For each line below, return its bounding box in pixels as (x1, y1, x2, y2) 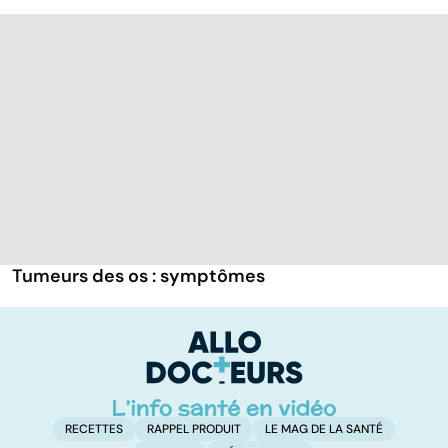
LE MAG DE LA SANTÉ (265, 421, 383, 438)
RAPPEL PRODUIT (147, 421, 241, 438)
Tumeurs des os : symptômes (12, 263, 265, 288)
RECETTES (65, 421, 123, 438)
